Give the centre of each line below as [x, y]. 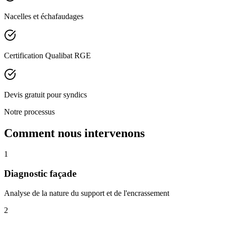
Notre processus [29, 111]
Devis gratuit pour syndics [45, 94]
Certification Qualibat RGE [47, 55]
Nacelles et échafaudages [44, 16]
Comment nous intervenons [74, 133]
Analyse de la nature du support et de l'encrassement [87, 193]
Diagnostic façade [40, 174]
